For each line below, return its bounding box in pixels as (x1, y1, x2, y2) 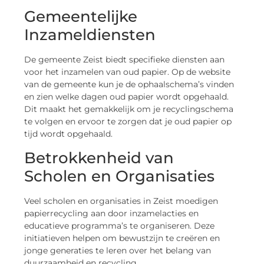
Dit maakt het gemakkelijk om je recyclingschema (24, 104, 234, 115)
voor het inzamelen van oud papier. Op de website (24, 67, 231, 78)
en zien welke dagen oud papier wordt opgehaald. (24, 91, 229, 103)
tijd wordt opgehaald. (24, 128, 113, 140)
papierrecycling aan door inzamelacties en (24, 207, 199, 219)
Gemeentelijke (24, 7, 138, 27)
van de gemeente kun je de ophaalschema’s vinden (24, 79, 235, 90)
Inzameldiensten (24, 25, 156, 45)
